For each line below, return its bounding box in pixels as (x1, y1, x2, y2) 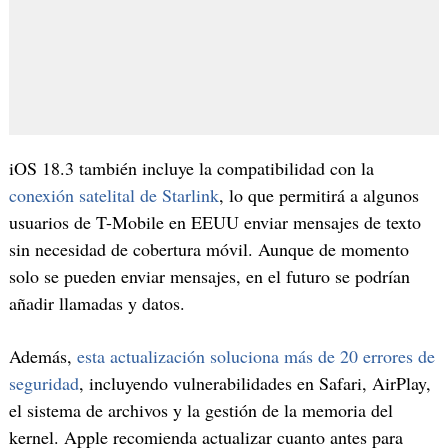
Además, (8, 344, 77, 369)
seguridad (8, 371, 79, 396)
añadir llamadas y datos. (8, 290, 185, 315)
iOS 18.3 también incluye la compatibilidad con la (8, 155, 374, 180)
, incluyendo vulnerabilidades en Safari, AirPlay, (78, 371, 431, 396)
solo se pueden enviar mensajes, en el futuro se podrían (8, 263, 410, 288)
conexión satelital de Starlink (8, 182, 219, 207)
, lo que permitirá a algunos (218, 182, 419, 207)
